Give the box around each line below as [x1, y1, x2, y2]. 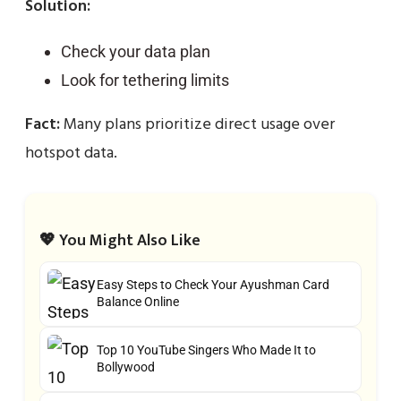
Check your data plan [61, 41, 210, 61]
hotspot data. [25, 140, 117, 166]
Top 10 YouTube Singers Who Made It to [97, 343, 316, 358]
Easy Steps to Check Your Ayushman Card [97, 277, 329, 293]
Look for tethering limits [61, 70, 229, 90]
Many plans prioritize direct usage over [60, 111, 335, 138]
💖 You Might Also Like [39, 226, 200, 254]
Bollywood [97, 360, 155, 375]
